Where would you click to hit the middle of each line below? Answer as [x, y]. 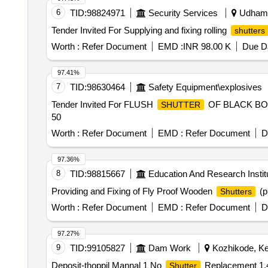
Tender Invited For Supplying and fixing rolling [140, 30]
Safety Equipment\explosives [205, 87]
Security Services [183, 13]
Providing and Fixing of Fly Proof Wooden [133, 191]
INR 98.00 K [207, 46]
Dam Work [169, 248]
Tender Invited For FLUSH [103, 104]
